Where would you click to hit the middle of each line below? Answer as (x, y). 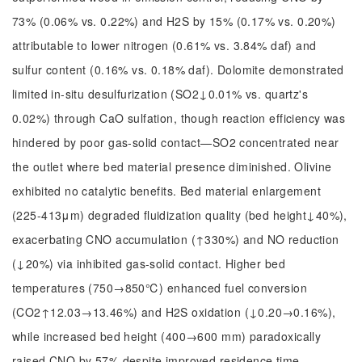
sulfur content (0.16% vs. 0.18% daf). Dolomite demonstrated (178, 69)
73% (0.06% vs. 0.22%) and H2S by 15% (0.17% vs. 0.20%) (174, 21)
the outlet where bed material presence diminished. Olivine (172, 166)
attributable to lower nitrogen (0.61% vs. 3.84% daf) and (164, 45)
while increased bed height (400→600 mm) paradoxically (167, 336)
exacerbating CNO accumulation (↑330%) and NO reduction (176, 239)
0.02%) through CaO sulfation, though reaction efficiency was (179, 118)
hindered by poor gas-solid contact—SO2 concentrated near (176, 142)
